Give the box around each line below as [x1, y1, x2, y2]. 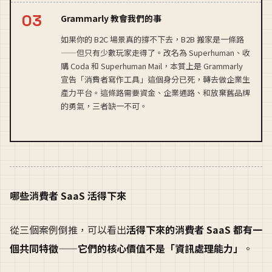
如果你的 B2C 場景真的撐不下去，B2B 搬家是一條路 [61, 33, 244, 45]
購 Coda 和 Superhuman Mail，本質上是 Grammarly [61, 59, 243, 72]
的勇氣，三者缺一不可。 [61, 100, 148, 112]
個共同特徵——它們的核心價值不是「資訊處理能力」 [10, 241, 243, 256]
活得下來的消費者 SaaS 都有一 [126, 222, 262, 237]
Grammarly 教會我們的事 [61, 12, 161, 24]
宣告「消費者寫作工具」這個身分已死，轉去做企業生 [61, 73, 250, 85]
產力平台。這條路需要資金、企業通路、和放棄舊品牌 [61, 86, 250, 98]
